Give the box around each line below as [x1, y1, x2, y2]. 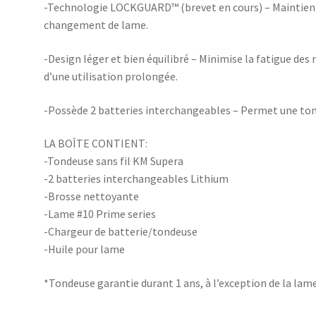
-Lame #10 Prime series [44, 207, 157, 221]
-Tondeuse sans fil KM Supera [44, 154, 184, 169]
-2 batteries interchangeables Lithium [44, 171, 229, 186]
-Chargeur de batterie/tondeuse [44, 224, 198, 239]
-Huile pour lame [44, 242, 126, 257]
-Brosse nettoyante [44, 189, 140, 204]
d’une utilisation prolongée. [44, 69, 178, 84]
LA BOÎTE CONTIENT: [44, 136, 148, 151]
